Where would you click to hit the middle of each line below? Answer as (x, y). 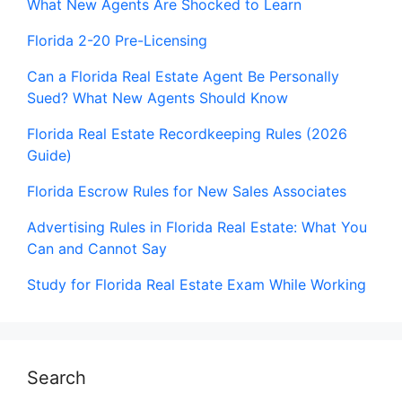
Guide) (49, 155)
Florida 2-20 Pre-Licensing (117, 40)
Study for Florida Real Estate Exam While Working (197, 284)
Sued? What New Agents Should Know (157, 97)
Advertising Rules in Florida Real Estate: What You (197, 227)
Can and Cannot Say (97, 248)
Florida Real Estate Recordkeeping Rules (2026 (187, 133)
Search (57, 377)
